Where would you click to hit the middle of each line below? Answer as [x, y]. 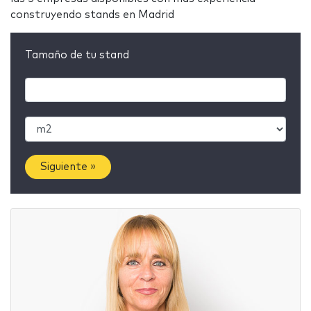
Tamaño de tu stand [77, 55]
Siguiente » [68, 167]
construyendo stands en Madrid [92, 15]
